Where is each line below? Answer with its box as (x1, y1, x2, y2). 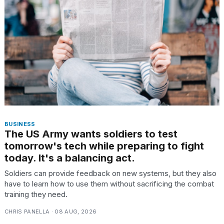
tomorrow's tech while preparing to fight (4, 139, 204, 152)
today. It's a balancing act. (4, 151, 135, 164)
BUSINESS (4, 120, 35, 127)
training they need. (4, 189, 67, 199)
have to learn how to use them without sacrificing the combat (4, 178, 214, 188)
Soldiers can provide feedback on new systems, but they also (4, 168, 216, 178)
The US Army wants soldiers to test (4, 127, 177, 140)
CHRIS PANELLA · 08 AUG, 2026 (4, 207, 97, 215)
